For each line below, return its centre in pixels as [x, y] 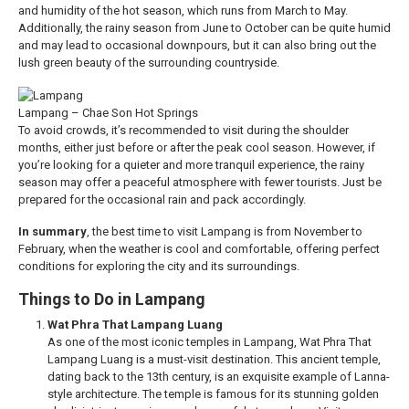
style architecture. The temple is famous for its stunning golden [213, 394]
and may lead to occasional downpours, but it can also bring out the [197, 45]
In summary [52, 232]
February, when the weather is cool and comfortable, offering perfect [199, 249]
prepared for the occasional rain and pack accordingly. [162, 200]
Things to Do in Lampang [112, 299]
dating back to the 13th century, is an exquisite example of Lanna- [219, 377]
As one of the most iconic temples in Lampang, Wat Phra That [210, 342]
